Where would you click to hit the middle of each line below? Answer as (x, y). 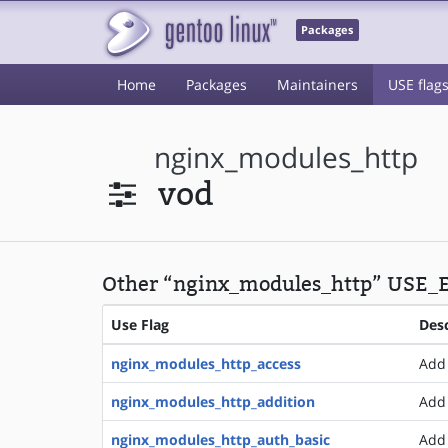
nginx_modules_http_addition (213, 401)
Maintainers (317, 84)
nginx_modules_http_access (206, 363)
